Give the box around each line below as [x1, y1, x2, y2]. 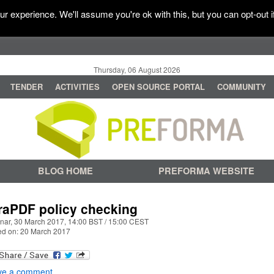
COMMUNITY [217, 81, 266, 92]
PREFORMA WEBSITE [158, 165, 254, 177]
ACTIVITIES [55, 81, 100, 92]
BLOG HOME [38, 165, 93, 177]
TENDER [10, 81, 43, 92]
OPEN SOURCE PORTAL [112, 81, 205, 92]
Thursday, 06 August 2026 [94, 64, 180, 75]
